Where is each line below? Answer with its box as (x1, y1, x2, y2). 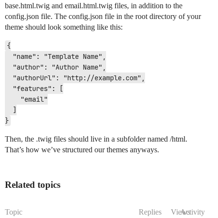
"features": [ (5, 84, 13, 93)
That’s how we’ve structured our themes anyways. (5, 145, 159, 154)
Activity (180, 208, 205, 216)
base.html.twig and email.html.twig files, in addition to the (5, 1, 182, 10)
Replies (139, 208, 162, 216)
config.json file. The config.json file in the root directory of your (5, 12, 201, 20)
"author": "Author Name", (5, 63, 13, 72)
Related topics (5, 180, 60, 190)
